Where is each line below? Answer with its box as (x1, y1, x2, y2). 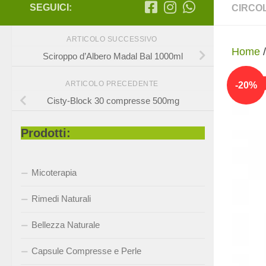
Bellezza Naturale (31, 219, 100, 230)
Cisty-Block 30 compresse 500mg (46, 96, 179, 106)
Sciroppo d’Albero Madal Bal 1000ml (43, 50, 183, 61)
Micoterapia (31, 167, 77, 178)
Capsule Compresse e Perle (31, 245, 141, 256)
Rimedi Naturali (31, 193, 91, 204)
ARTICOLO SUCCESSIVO (66, 35, 159, 44)
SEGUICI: (30, 2, 72, 12)
